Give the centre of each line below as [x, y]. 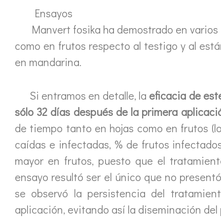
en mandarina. [48, 62]
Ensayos [54, 13]
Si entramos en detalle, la [81, 96]
